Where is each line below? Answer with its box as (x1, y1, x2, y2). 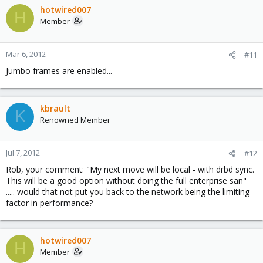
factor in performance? (6, 197, 93, 208)
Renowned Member (40, 114, 110, 125)
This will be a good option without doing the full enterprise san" (6, 174, 247, 186)
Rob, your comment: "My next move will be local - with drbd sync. (6, 163, 254, 175)
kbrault (40, 102, 70, 114)
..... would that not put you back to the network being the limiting (6, 186, 249, 197)
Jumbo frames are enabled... (6, 65, 112, 76)
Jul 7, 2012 (6, 147, 40, 158)
